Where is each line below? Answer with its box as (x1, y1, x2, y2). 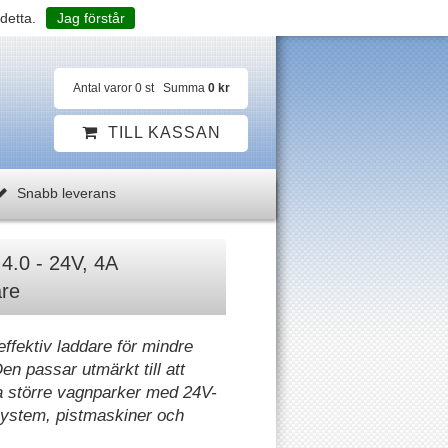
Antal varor (72, 81, 132, 96)
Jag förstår (56, 10, 125, 27)
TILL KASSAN (107, 124, 221, 142)
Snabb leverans (12, 185, 116, 202)
